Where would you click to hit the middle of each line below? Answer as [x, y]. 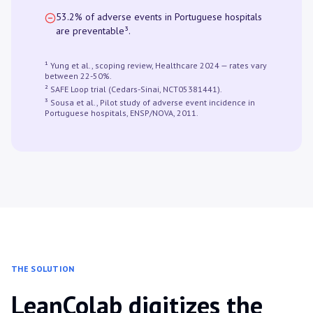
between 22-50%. [78, 76]
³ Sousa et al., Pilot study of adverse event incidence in [150, 102]
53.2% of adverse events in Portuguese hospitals [159, 17]
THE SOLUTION [43, 269]
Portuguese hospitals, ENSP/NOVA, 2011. [122, 113]
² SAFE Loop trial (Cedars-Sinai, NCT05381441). [133, 89]
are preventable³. [93, 31]
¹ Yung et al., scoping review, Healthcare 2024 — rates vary [156, 65]
